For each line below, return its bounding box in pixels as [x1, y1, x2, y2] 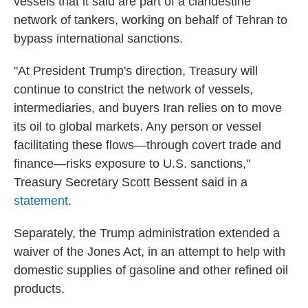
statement [14, 194, 68, 208]
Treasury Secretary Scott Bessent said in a [14, 175, 247, 189]
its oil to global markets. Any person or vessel [14, 120, 261, 133]
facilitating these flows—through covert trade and [14, 138, 281, 152]
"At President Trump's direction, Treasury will [14, 64, 258, 78]
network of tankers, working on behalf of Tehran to [14, 13, 287, 27]
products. [14, 282, 65, 296]
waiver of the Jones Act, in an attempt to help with [14, 245, 285, 258]
